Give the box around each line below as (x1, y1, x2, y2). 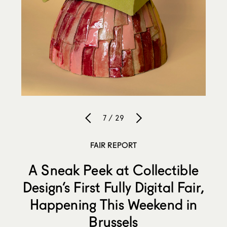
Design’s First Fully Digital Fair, (23, 178, 204, 196)
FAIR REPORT (90, 140, 137, 149)
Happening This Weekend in (29, 195, 198, 213)
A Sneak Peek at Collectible (28, 161, 199, 178)
